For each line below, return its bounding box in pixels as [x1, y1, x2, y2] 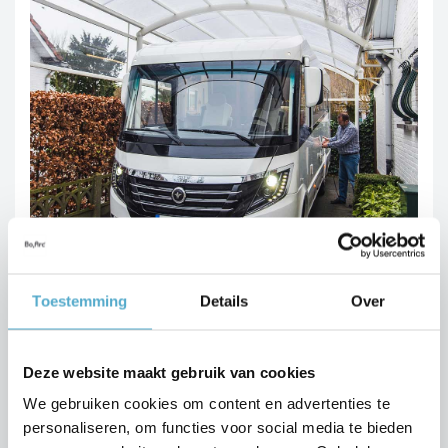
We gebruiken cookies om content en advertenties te [23, 394, 390, 412]
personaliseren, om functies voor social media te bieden [23, 418, 413, 436]
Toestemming [32, 292, 128, 309]
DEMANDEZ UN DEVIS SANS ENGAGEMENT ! [55, 374, 322, 393]
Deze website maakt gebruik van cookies [23, 363, 316, 380]
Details [199, 292, 249, 309]
